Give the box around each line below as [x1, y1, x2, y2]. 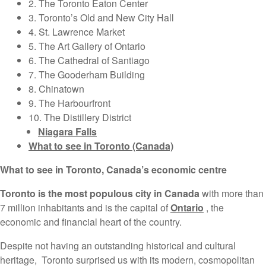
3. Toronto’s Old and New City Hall [28, 11, 174, 25]
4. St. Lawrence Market [28, 25, 125, 39]
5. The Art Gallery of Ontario [28, 39, 145, 53]
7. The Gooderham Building [28, 68, 145, 82]
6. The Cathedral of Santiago [28, 53, 150, 68]
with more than [199, 186, 264, 201]
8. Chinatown [28, 82, 84, 96]
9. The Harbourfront [28, 96, 110, 110]
